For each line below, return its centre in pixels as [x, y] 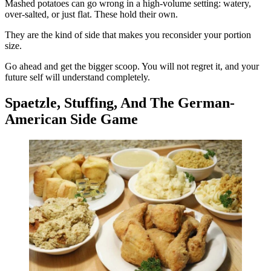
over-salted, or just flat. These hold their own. [91, 14]
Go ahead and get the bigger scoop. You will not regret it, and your [132, 66]
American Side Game [71, 119]
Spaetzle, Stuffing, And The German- [120, 103]
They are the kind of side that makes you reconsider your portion [128, 34]
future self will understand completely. [77, 77]
